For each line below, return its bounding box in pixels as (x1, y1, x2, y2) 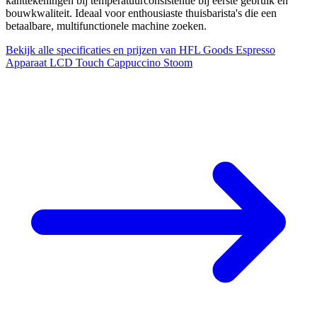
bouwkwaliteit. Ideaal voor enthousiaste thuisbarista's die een (6, 6, 277, 19)
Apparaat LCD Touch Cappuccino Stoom (6, 56, 192, 69)
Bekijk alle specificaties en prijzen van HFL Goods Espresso (6, 43, 275, 56)
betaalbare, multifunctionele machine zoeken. (6, 19, 207, 32)
